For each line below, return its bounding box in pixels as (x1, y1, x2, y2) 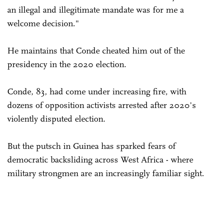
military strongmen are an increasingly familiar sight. (7, 167, 204, 179)
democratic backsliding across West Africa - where (7, 154, 193, 165)
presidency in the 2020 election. (7, 58, 127, 70)
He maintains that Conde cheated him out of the (7, 45, 185, 56)
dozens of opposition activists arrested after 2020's (7, 99, 196, 110)
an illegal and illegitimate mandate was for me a (7, 4, 184, 15)
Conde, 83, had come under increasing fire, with (7, 86, 186, 97)
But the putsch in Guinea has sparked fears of (7, 140, 176, 151)
